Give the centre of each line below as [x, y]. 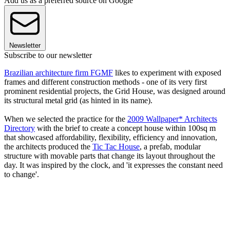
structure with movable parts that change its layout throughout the [110, 156]
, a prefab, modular [170, 147]
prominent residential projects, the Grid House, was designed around [115, 91]
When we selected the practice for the [66, 119]
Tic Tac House [116, 147]
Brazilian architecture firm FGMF [59, 73]
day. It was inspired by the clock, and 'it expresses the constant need [113, 165]
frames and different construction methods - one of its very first [106, 82]
